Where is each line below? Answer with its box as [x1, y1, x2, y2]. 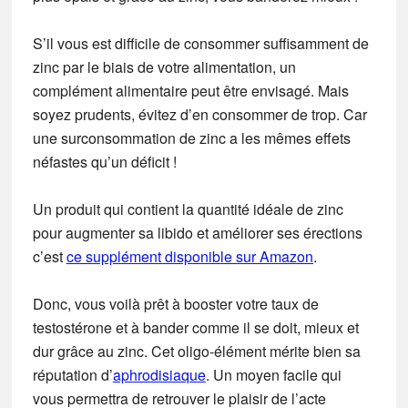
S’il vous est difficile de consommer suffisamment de [32, 32, 369, 54]
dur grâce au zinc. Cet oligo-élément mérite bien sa [32, 340, 361, 362]
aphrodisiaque [112, 363, 206, 385]
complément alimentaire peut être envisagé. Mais [32, 79, 349, 101]
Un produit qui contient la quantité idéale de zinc [32, 198, 343, 219]
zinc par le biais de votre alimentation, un [32, 56, 296, 77]
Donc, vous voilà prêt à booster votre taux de [32, 292, 319, 314]
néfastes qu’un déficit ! [32, 150, 177, 172]
